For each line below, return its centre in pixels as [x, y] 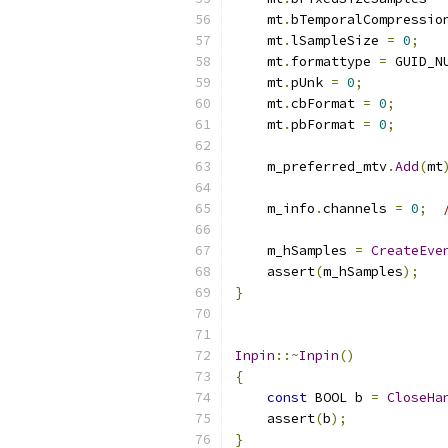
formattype [335, 61]
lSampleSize [339, 40]
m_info [275, 208]
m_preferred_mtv [311, 166]
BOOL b [339, 397]
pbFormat [327, 124]
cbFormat [327, 103]
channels [359, 208]
